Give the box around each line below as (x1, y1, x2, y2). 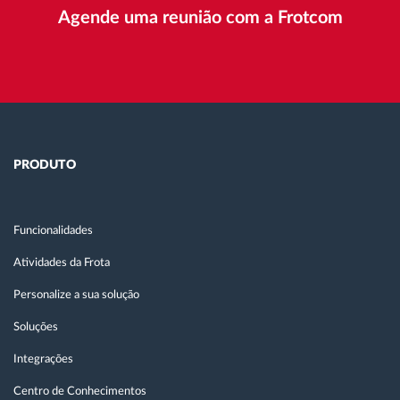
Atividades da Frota (13, 257, 110, 270)
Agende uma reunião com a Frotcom (57, 9, 343, 28)
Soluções (13, 321, 58, 334)
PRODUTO (13, 159, 76, 172)
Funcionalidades (13, 225, 93, 237)
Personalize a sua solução (13, 289, 139, 302)
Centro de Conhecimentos (13, 386, 146, 398)
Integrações (13, 354, 73, 366)
